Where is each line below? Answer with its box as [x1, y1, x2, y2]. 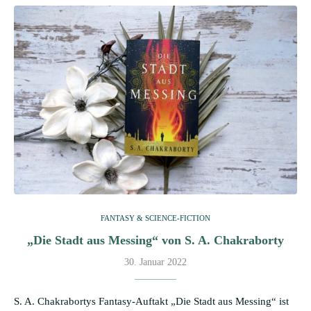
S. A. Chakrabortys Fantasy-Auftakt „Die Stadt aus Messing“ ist [14, 296, 289, 307]
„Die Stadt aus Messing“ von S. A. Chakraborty [27, 233, 284, 247]
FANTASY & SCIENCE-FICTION [101, 214, 210, 222]
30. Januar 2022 [124, 257, 187, 267]
